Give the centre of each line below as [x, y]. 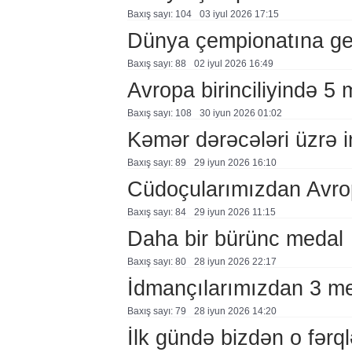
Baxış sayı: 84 [156, 212]
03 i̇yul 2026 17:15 [239, 14]
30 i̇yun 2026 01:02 [240, 113]
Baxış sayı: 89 [156, 163]
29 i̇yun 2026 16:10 [235, 163]
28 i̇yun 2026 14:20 [235, 311]
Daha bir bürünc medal [235, 238]
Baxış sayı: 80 [156, 262]
